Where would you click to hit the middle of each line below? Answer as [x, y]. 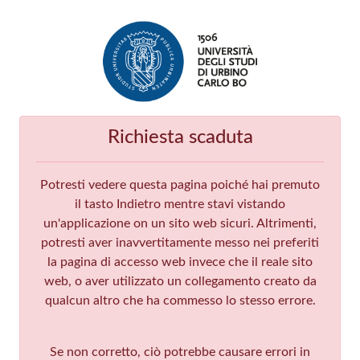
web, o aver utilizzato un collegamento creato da [180, 281]
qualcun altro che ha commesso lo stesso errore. [180, 300]
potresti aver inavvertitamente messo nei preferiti [180, 242]
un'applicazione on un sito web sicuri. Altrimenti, [180, 223]
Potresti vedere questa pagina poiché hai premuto [180, 184]
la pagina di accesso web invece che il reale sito [180, 262]
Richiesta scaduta [180, 137]
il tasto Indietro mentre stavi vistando [180, 204]
